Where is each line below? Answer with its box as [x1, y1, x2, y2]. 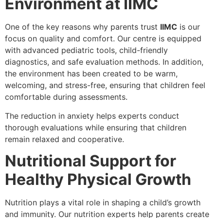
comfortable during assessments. [5, 92, 127, 102]
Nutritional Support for [5, 151, 176, 171]
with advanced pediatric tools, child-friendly [5, 45, 168, 55]
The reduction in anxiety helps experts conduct [5, 110, 179, 121]
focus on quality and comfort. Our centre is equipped [5, 34, 201, 44]
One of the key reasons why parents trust [5, 22, 160, 32]
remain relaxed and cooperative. [5, 134, 124, 144]
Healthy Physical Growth [5, 170, 191, 189]
